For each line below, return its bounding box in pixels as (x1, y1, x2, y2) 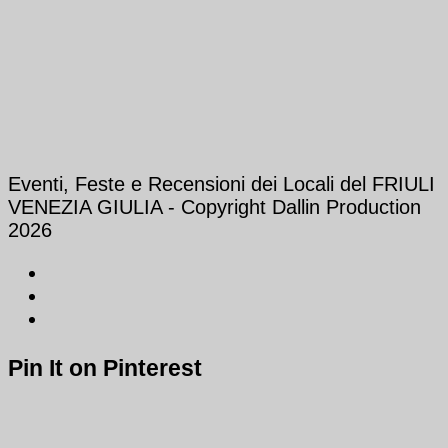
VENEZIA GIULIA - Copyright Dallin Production (8, 196, 421, 219)
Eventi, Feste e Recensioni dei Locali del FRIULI (8, 173, 435, 196)
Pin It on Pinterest (8, 354, 202, 381)
